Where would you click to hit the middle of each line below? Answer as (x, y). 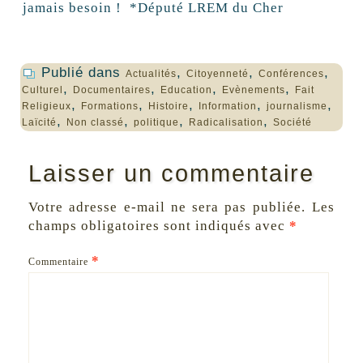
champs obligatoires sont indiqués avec (158, 226)
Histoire (168, 107)
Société (292, 123)
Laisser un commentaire (171, 174)
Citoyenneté (217, 74)
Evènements (253, 90)
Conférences (291, 74)
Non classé (95, 123)
